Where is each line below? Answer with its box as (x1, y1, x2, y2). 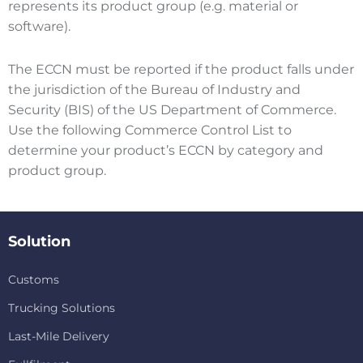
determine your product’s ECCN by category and (8, 142, 323, 158)
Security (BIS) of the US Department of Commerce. (8, 101, 336, 117)
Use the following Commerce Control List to (8, 122, 292, 138)
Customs (8, 272, 59, 288)
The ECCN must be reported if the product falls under (8, 61, 354, 77)
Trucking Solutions (8, 301, 115, 316)
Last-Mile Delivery (8, 329, 109, 344)
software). (8, 18, 74, 34)
